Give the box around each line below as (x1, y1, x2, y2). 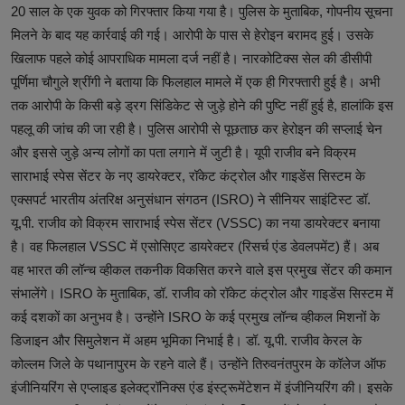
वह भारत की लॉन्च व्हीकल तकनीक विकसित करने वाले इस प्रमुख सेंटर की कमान (11, 261, 392, 278)
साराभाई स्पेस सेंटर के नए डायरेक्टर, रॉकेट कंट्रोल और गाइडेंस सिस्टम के (11, 167, 365, 184)
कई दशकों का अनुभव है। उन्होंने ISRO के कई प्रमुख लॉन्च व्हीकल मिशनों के (11, 308, 380, 325)
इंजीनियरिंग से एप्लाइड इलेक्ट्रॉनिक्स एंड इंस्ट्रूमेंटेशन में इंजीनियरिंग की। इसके (11, 379, 392, 395)
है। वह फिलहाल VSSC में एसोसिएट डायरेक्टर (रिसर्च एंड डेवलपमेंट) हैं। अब (11, 238, 379, 254)
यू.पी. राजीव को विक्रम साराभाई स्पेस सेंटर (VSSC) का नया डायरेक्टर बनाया (11, 214, 380, 231)
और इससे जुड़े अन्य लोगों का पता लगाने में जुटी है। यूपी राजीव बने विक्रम (11, 144, 356, 160)
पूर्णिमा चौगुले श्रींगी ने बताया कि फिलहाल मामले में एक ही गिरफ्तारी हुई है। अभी (11, 73, 380, 89)
